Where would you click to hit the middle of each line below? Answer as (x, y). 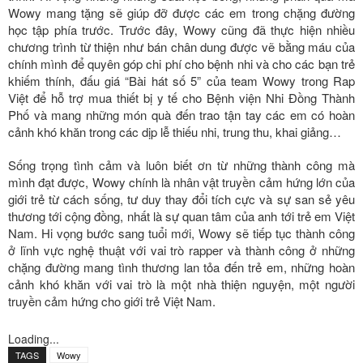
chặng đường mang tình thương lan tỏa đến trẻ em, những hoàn (181, 267)
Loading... (34, 338)
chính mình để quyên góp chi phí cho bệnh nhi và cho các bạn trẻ (181, 63)
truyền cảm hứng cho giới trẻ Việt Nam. (112, 301)
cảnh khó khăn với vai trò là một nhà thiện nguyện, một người (181, 284)
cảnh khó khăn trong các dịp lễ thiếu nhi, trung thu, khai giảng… (175, 131)
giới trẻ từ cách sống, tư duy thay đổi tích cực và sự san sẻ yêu (181, 199)
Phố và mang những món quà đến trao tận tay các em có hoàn (181, 114)
